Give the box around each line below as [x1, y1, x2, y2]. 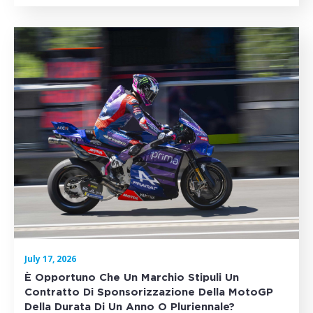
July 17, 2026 [24, 252, 76, 265]
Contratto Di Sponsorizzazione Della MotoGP [24, 286, 273, 298]
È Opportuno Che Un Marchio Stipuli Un [24, 272, 239, 283]
